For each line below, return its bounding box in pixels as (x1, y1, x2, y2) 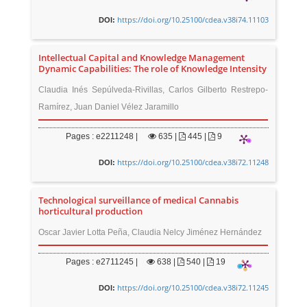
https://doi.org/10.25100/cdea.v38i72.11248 (116, 157, 269, 167)
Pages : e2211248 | (66, 132, 138, 141)
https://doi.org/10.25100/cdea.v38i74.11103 (116, 14, 269, 25)
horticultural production (38, 206, 143, 217)
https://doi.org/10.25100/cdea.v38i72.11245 (116, 282, 269, 293)
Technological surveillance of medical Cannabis (38, 195, 239, 206)
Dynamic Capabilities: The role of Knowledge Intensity (38, 63, 267, 75)
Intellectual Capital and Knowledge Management (38, 52, 245, 64)
